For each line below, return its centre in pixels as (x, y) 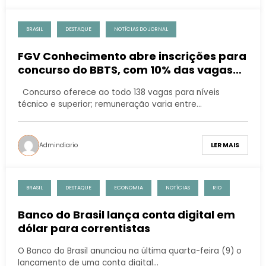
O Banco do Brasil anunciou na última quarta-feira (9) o (130, 251)
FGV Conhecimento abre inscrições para (132, 56)
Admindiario (58, 145)
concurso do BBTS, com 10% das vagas (125, 69)
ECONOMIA (129, 187)
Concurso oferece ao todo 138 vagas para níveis (119, 92)
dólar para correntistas (84, 228)
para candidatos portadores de (108, 83)
